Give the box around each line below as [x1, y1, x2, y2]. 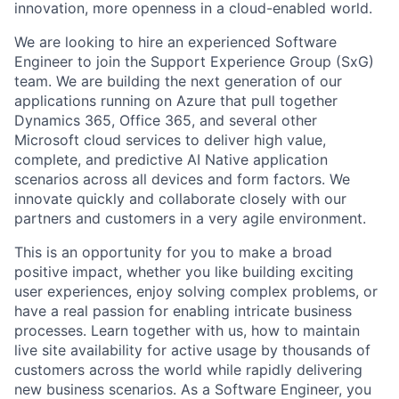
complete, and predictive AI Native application [14, 151, 328, 168]
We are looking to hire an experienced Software [14, 33, 337, 51]
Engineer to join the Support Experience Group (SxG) [14, 53, 374, 70]
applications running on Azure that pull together [14, 92, 338, 110]
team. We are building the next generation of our [14, 72, 342, 90]
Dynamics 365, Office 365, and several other [14, 111, 317, 129]
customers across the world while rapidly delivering [14, 361, 362, 379]
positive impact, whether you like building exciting [14, 263, 354, 281]
